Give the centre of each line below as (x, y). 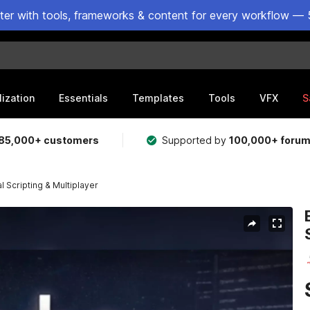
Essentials (83, 98)
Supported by (196, 140)
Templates (158, 98)
